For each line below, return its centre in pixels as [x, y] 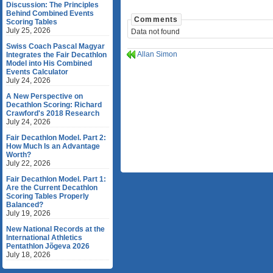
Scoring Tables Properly [48, 196]
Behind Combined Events [50, 13]
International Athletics [44, 238]
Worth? [19, 155]
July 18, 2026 [28, 255]
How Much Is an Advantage [53, 146]
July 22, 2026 [28, 163]
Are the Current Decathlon [52, 188]
